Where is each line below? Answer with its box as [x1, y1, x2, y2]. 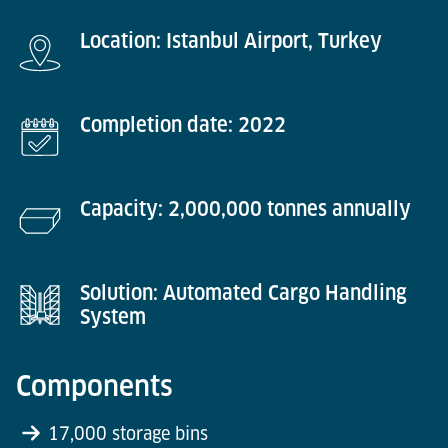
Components [16, 368, 173, 402]
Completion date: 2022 [80, 112, 286, 137]
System [80, 304, 146, 329]
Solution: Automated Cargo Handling [80, 280, 407, 305]
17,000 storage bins [48, 422, 208, 444]
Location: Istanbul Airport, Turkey [80, 28, 382, 53]
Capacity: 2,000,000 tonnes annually [80, 196, 411, 221]
